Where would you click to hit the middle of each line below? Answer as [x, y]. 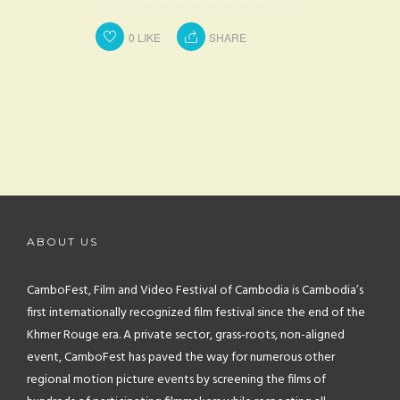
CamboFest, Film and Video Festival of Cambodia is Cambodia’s [195, 291]
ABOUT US [62, 242]
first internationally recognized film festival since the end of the [196, 313]
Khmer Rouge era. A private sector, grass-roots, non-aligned [186, 335]
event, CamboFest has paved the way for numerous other [181, 358]
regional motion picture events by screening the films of [176, 380]
